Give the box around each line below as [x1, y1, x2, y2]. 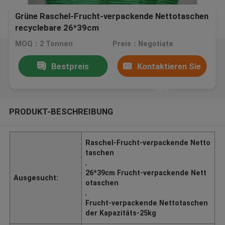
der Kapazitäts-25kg [85, 208, 157, 217]
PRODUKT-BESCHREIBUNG [9, 106, 113, 117]
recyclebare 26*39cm [15, 23, 99, 33]
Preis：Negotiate [112, 40, 173, 48]
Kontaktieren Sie [137, 61, 201, 71]
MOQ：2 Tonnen [15, 40, 73, 48]
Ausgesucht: [14, 173, 59, 182]
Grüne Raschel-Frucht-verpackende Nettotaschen [15, 11, 209, 22]
